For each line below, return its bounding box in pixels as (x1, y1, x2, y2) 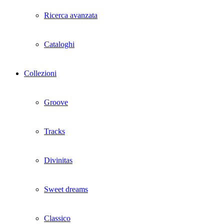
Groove (44, 98, 68, 106)
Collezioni (24, 69, 56, 77)
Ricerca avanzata (44, 11, 97, 19)
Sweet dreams (44, 185, 88, 193)
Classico (44, 214, 70, 222)
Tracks (44, 127, 65, 135)
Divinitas (44, 156, 72, 164)
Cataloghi (44, 40, 74, 48)
